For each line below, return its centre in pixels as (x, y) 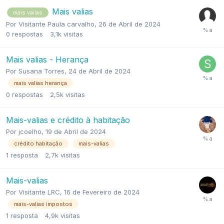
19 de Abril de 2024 (76, 131)
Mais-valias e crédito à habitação (68, 120)
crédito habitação (38, 144)
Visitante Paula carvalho (56, 24)
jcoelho (30, 131)
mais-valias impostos (43, 204)
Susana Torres (41, 71)
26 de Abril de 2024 (129, 24)
